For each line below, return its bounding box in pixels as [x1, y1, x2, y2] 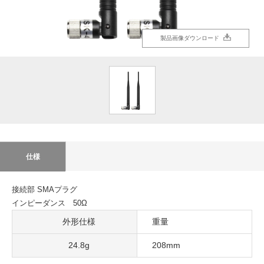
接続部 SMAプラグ [12, 184, 77, 194]
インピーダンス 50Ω [12, 198, 87, 207]
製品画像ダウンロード [160, 34, 219, 41]
